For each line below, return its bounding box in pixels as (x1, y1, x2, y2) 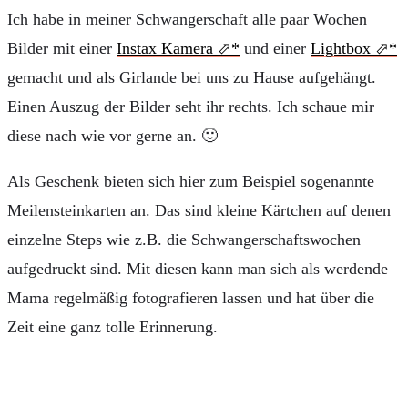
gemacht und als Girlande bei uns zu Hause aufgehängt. (7, 67, 376, 87)
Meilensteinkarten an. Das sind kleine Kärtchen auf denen (7, 200, 391, 219)
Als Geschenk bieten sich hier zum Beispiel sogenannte (7, 171, 374, 190)
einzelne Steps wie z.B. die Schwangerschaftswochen (7, 229, 361, 249)
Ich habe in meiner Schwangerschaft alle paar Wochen (7, 9, 367, 28)
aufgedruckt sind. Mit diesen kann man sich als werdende (7, 259, 388, 278)
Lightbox (311, 38, 371, 57)
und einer (240, 38, 311, 57)
